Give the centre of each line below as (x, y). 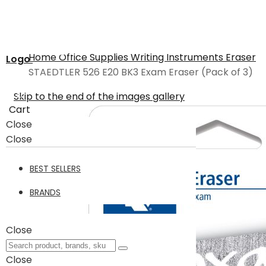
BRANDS (45, 192)
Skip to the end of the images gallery (99, 96)
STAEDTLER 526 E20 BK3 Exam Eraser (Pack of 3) (141, 72)
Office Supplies (95, 57)
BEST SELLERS (55, 169)
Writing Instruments (178, 57)
